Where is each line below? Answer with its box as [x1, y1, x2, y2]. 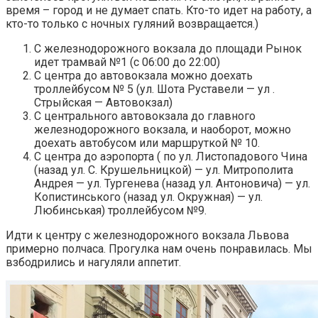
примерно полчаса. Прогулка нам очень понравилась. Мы [6, 241, 312, 256]
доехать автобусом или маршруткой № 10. [34, 136, 260, 150]
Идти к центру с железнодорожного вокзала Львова [6, 228, 289, 242]
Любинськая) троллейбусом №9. [34, 203, 207, 217]
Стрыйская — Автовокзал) [34, 95, 172, 109]
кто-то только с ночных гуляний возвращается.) [6, 16, 258, 31]
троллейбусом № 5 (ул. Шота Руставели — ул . [34, 82, 275, 96]
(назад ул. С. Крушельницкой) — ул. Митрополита [34, 163, 293, 177]
